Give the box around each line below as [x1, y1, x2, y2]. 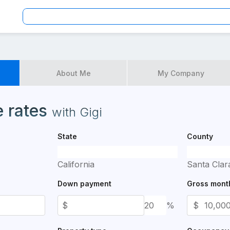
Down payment [57, 179, 111, 188]
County [187, 132, 213, 141]
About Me [56, 68, 91, 78]
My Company [157, 68, 204, 78]
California [57, 159, 94, 169]
